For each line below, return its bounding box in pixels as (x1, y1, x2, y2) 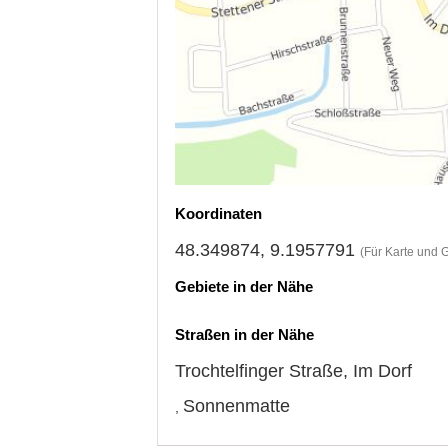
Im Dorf (353, 360, 412, 381)
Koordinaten (175, 204, 262, 222)
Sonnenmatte (183, 395, 290, 416)
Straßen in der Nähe (175, 325, 314, 343)
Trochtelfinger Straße (175, 360, 343, 381)
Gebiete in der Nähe (175, 277, 313, 295)
